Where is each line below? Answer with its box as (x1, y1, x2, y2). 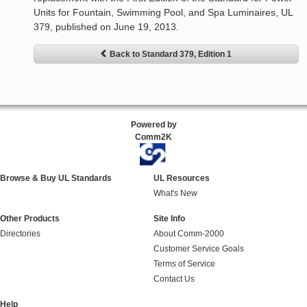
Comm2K (135, 132, 172, 143)
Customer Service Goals (153, 243, 244, 254)
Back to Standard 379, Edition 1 (110, 49, 232, 60)
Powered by (130, 120, 177, 130)
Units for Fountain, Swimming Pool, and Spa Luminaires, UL (34, 7, 293, 19)
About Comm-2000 (153, 228, 224, 238)
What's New (153, 188, 197, 198)
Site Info (153, 213, 185, 223)
